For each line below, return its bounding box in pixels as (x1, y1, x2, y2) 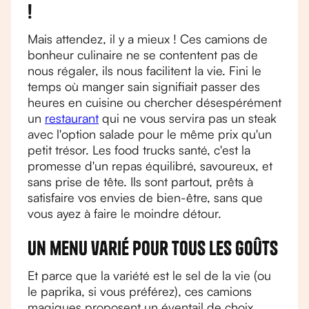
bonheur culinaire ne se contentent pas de (28, 47, 258, 62)
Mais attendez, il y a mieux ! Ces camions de (28, 31, 268, 46)
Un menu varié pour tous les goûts (28, 236, 278, 260)
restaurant (45, 110, 99, 126)
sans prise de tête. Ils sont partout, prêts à (28, 174, 253, 189)
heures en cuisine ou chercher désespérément (28, 94, 281, 110)
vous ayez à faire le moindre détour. (28, 206, 221, 221)
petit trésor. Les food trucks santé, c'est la (28, 142, 250, 157)
